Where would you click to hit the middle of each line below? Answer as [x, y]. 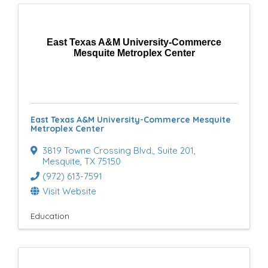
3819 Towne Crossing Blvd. [98, 150]
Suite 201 [176, 150]
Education [50, 216]
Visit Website [69, 191]
